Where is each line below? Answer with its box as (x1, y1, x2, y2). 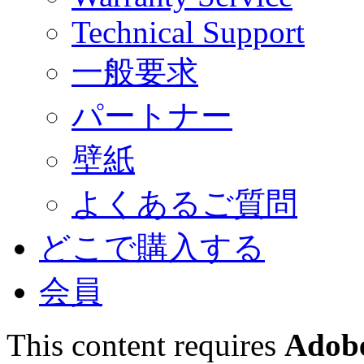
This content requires (6, 327, 284, 362)
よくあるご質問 (71, 186, 297, 221)
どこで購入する (39, 230, 265, 265)
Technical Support (71, 15, 305, 50)
